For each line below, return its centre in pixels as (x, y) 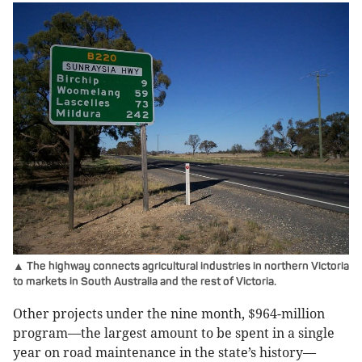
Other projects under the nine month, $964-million (169, 314)
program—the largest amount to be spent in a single (174, 334)
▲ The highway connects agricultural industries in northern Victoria (181, 267)
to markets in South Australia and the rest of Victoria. (145, 282)
